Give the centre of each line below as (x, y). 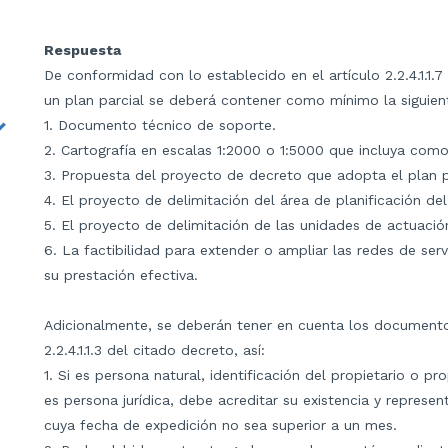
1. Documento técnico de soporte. (160, 124)
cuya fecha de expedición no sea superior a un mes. (220, 424)
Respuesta (82, 49)
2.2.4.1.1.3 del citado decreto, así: (154, 349)
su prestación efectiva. (121, 274)
